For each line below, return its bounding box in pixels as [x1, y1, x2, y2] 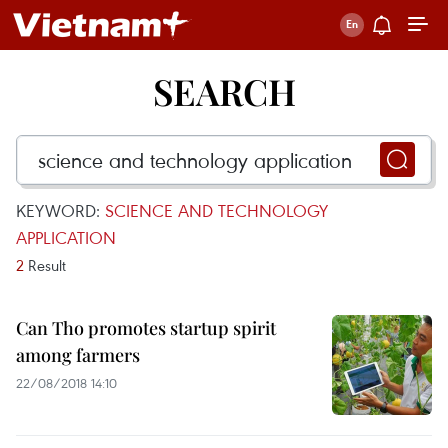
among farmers [16, 343, 140, 367]
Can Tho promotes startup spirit [16, 316, 276, 340]
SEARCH [152, 67, 296, 115]
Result [24, 255, 66, 275]
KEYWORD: [16, 199, 105, 222]
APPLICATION [16, 226, 116, 249]
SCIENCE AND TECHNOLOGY [105, 199, 328, 222]
